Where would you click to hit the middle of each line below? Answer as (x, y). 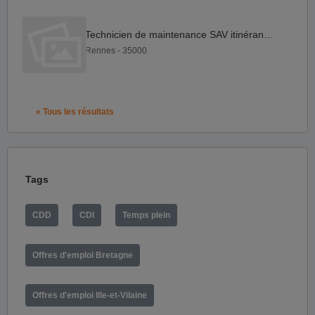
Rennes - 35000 (116, 51)
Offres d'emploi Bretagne (83, 255)
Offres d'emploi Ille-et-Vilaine (90, 295)
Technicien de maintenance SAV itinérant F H (269, 35)
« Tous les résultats (75, 111)
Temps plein (146, 215)
